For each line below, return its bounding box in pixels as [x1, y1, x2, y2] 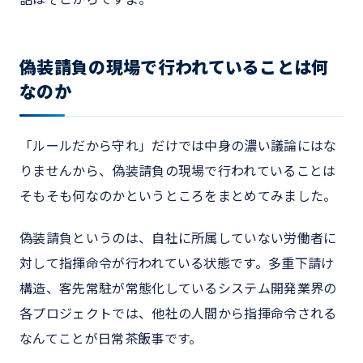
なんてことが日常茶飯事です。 [19, 330, 203, 347]
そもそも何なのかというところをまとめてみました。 [19, 188, 337, 205]
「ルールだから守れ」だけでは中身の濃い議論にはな [19, 138, 337, 155]
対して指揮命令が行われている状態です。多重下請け [19, 254, 335, 271]
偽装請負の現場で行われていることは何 [19, 58, 329, 79]
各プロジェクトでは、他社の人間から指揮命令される [19, 305, 337, 322]
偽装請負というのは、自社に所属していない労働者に [19, 229, 337, 246]
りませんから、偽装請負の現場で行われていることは [19, 163, 336, 180]
